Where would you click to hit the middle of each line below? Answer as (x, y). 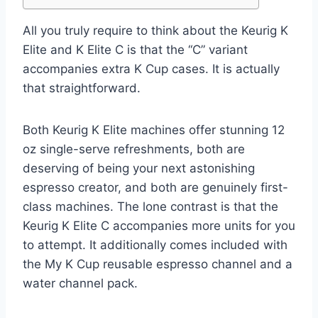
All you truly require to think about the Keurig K (155, 30)
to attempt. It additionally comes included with (155, 245)
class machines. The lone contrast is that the (150, 206)
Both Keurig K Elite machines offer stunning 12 (154, 130)
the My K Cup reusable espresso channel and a (158, 264)
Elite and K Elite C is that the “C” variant (135, 49)
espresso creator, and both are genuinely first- (155, 187)
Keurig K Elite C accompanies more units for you (159, 225)
